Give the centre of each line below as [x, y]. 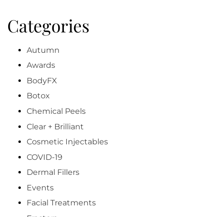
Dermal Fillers [53, 172]
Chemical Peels [56, 111]
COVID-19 [45, 157]
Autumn [43, 50]
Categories [48, 25]
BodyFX [42, 80]
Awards [41, 65]
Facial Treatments [61, 203]
